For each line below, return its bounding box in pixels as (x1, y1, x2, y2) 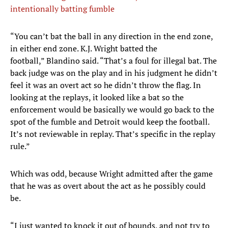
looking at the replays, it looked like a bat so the (10, 92, 184, 103)
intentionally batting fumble (10, 3, 115, 15)
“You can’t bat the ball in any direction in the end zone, (10, 31, 213, 42)
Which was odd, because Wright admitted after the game (10, 168, 213, 180)
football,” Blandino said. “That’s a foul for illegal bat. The (10, 55, 217, 67)
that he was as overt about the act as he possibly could (10, 180, 206, 192)
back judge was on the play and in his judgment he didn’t (10, 67, 217, 79)
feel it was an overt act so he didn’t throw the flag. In (10, 79, 201, 91)
